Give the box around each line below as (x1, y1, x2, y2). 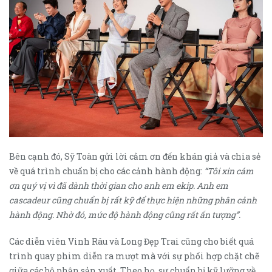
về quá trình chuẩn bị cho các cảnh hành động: (9, 165, 202, 177)
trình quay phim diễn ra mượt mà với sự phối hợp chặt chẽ (9, 250, 259, 262)
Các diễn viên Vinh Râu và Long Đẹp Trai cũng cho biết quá (9, 236, 254, 248)
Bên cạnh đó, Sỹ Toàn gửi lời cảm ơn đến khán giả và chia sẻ (9, 151, 260, 163)
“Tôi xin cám (202, 165, 254, 177)
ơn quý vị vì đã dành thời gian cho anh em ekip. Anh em (9, 180, 228, 192)
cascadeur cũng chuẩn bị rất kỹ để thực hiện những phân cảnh (9, 194, 257, 206)
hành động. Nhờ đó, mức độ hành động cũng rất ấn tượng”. (9, 209, 242, 221)
